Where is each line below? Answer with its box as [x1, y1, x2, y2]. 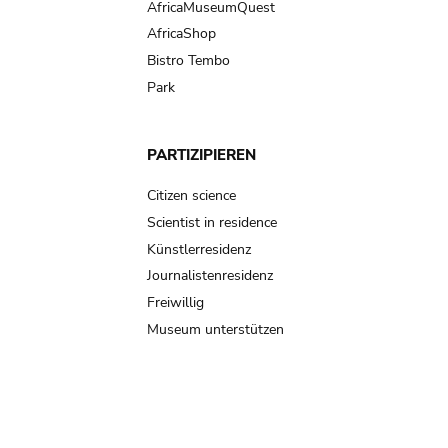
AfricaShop [147, 24, 216, 44]
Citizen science [147, 186, 236, 206]
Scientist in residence [147, 213, 277, 233]
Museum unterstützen [147, 319, 284, 339]
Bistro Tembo [147, 51, 230, 70]
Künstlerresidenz [147, 239, 251, 259]
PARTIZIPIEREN [147, 144, 256, 165]
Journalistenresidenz [147, 266, 273, 286]
